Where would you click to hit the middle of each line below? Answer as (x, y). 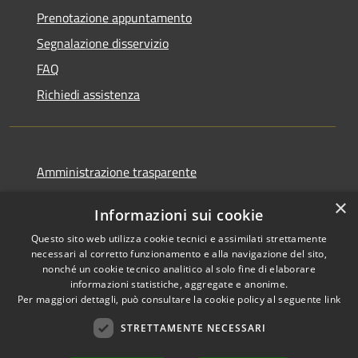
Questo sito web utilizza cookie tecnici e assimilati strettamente (179, 239)
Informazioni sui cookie (179, 215)
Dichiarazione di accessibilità (114, 248)
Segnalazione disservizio (103, 43)
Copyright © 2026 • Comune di (268, 328)
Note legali (66, 223)
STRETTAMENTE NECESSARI (193, 328)
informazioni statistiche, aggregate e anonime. (179, 284)
